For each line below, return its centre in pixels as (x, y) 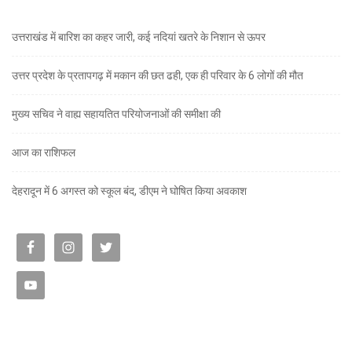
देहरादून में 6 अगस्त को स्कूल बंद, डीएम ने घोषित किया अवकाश (129, 191)
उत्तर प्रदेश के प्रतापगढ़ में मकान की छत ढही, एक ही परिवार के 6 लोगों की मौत (158, 75)
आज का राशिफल (44, 152)
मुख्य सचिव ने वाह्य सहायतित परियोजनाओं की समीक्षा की (116, 114)
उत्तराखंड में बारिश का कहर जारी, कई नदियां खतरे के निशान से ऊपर (139, 37)
